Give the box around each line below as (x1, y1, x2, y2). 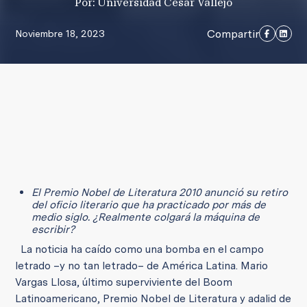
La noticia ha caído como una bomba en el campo (15, 243, 265, 256)
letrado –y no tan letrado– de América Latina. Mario (15, 259, 269, 272)
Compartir (206, 27, 259, 40)
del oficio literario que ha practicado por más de (32, 198, 267, 211)
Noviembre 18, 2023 (15, 28, 106, 39)
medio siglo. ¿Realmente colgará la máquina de (32, 210, 260, 223)
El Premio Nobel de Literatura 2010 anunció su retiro (32, 186, 288, 199)
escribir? (32, 223, 75, 236)
